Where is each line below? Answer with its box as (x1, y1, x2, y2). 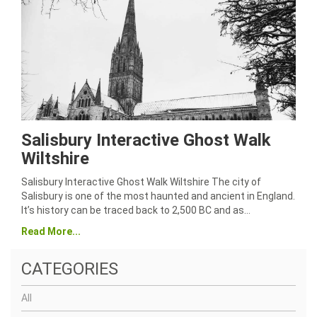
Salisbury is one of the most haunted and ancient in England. (21, 190, 295, 202)
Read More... (21, 226, 81, 237)
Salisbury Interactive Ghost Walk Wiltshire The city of (21, 176, 261, 188)
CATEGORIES (21, 259, 118, 279)
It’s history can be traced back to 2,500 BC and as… (21, 204, 250, 216)
